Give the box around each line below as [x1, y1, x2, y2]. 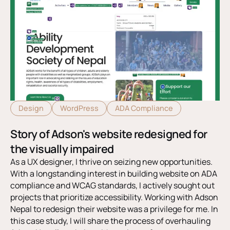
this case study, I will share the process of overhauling [10, 215, 210, 226]
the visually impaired [10, 141, 114, 156]
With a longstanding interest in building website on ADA [10, 167, 217, 179]
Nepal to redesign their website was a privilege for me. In [10, 203, 218, 215]
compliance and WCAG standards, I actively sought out [10, 179, 215, 191]
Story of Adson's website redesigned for [10, 126, 207, 141]
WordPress [60, 103, 99, 113]
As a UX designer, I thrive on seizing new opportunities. [10, 156, 213, 167]
